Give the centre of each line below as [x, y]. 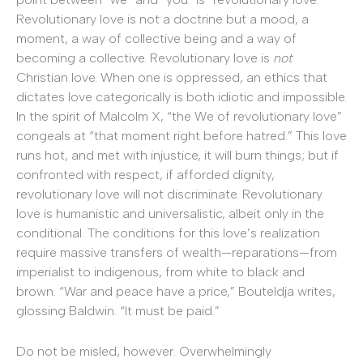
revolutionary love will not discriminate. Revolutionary [169, 194]
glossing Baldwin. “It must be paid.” [118, 311]
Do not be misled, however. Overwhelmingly [144, 351]
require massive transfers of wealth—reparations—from [177, 253]
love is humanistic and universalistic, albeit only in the [170, 214]
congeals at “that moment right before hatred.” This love [181, 136]
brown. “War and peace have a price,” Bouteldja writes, [176, 292]
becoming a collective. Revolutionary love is [145, 58]
